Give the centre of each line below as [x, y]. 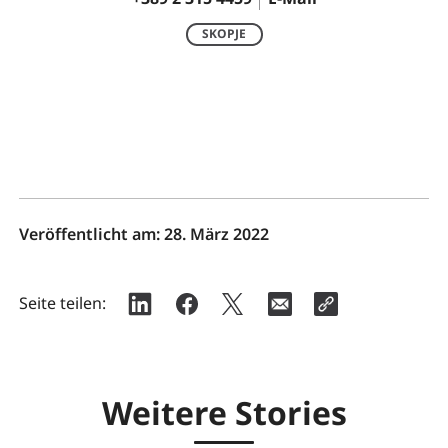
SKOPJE [224, 34]
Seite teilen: [62, 302]
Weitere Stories [224, 413]
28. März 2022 [216, 233]
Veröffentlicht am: [91, 233]
